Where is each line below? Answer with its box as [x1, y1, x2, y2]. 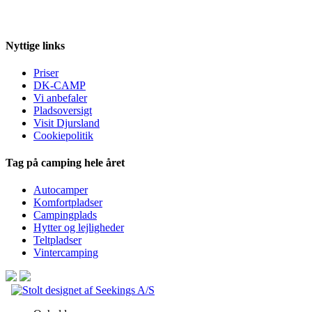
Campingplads [33, 209, 97, 221]
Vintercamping [33, 247, 98, 259]
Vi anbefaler [33, 91, 87, 104]
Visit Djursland [33, 116, 100, 129]
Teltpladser [33, 234, 81, 247]
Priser [33, 66, 58, 79]
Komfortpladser [33, 196, 102, 209]
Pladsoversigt [33, 104, 92, 116]
